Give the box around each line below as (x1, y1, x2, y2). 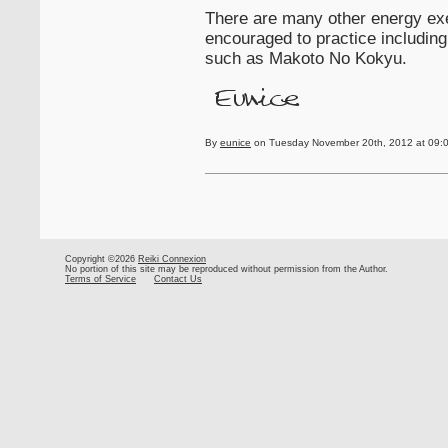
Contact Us (154, 273, 202, 284)
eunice (220, 136, 251, 148)
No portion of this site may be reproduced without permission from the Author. (65, 263, 388, 274)
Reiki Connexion (138, 253, 206, 264)
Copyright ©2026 (65, 253, 138, 264)
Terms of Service (65, 273, 136, 284)
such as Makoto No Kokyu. (205, 47, 407, 68)
